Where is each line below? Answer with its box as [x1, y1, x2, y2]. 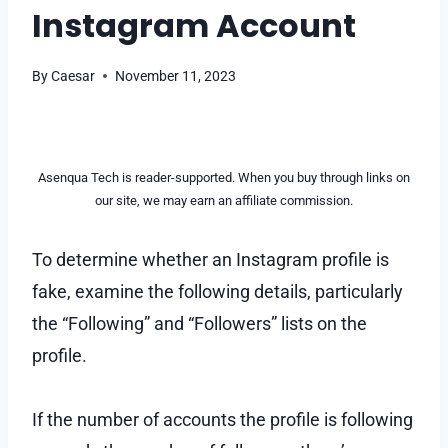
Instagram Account [32, 2, 356, 48]
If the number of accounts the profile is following [32, 408, 413, 430]
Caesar [51, 67, 96, 85]
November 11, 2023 [115, 67, 237, 85]
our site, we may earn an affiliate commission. [95, 192, 353, 208]
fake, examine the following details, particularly [32, 280, 403, 302]
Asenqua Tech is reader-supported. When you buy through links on [38, 169, 410, 185]
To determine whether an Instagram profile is [32, 248, 389, 270]
